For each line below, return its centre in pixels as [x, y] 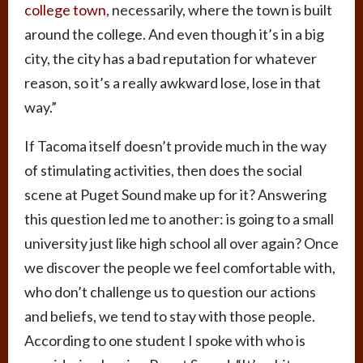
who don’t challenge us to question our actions [170, 292]
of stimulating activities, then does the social [163, 171]
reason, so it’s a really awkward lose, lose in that [173, 83]
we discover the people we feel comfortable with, [180, 268]
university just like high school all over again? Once [181, 243]
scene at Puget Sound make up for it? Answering [175, 195]
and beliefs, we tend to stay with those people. [170, 316]
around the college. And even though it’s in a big [174, 34]
